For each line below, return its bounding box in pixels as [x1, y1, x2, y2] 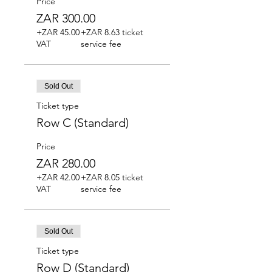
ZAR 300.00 [36, 11, 95, 25]
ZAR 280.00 [36, 156, 95, 171]
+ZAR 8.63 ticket [80, 27, 143, 38]
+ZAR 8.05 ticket [80, 172, 143, 183]
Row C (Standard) [36, 115, 129, 130]
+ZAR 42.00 [36, 172, 80, 183]
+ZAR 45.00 [36, 27, 80, 38]
